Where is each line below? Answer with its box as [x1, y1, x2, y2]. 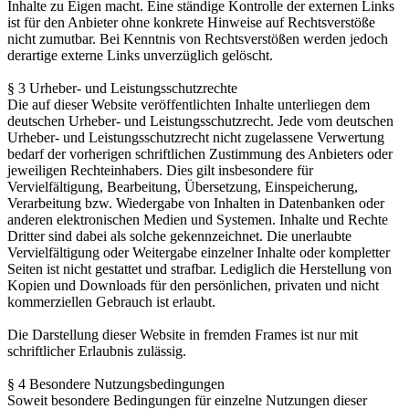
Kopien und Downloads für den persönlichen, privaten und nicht [7, 278, 379, 294]
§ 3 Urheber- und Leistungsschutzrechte [7, 80, 237, 97]
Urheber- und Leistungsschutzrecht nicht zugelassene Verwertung [7, 130, 384, 146]
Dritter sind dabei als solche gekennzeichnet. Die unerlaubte [7, 228, 351, 245]
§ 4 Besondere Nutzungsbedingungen [7, 376, 225, 393]
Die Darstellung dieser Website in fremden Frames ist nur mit [7, 327, 358, 343]
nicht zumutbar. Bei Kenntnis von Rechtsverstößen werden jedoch [7, 31, 388, 47]
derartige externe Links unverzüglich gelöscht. [7, 47, 273, 64]
